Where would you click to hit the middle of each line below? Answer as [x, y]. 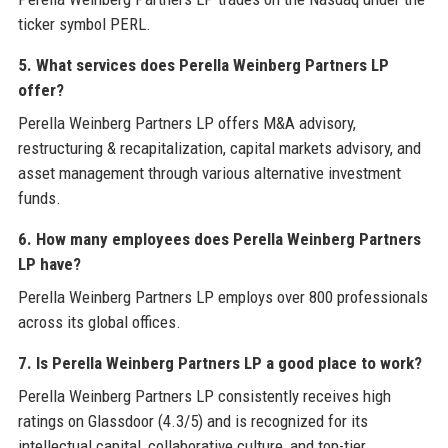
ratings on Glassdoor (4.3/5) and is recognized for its [192, 421]
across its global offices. [99, 322]
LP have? [49, 264]
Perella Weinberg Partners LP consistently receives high [204, 396]
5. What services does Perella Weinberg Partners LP [203, 65]
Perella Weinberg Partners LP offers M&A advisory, [186, 123]
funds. [39, 198]
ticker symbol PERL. [84, 24]
